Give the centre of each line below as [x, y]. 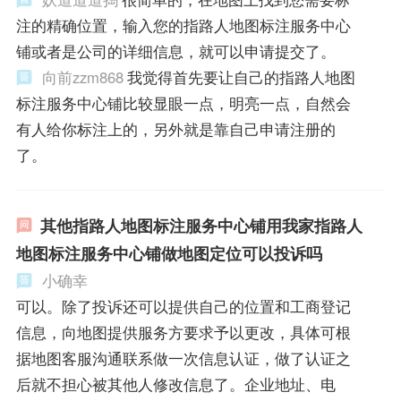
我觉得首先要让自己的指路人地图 [241, 77]
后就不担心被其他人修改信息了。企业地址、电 [175, 384]
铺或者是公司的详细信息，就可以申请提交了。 [175, 51]
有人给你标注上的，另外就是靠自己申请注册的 [175, 128]
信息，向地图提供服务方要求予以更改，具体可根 [183, 332]
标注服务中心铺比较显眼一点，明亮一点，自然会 [183, 102]
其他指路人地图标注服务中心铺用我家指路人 [201, 225]
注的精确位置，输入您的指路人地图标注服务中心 [183, 25]
